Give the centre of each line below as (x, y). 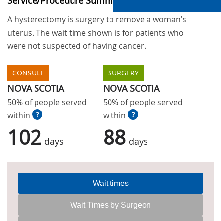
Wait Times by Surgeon (110, 205)
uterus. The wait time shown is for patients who (95, 32)
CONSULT (28, 73)
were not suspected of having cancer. (77, 46)
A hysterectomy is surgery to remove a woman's (97, 19)
